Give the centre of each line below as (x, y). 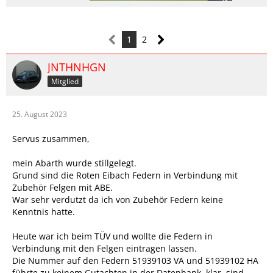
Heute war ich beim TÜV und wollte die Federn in (112, 236)
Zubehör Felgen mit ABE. (62, 187)
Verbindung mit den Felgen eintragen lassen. (105, 248)
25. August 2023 (40, 114)
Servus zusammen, (51, 139)
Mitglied (65, 81)
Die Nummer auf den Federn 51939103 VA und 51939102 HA (135, 261)
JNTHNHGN (77, 67)
